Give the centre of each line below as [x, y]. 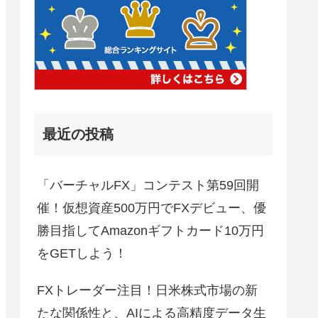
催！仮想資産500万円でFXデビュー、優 [152, 208]
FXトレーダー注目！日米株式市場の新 [147, 291]
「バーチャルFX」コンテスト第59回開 [148, 186]
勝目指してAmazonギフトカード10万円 [150, 231]
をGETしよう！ [82, 254]
